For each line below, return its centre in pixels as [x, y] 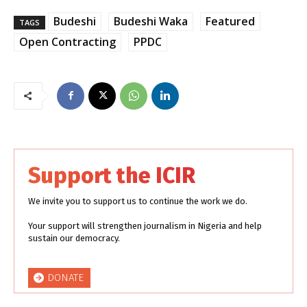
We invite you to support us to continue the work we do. [138, 201]
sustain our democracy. [74, 238]
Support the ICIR [112, 175]
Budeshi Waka [151, 21]
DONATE [65, 278]
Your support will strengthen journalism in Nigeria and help [145, 225]
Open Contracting [67, 41]
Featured [230, 21]
